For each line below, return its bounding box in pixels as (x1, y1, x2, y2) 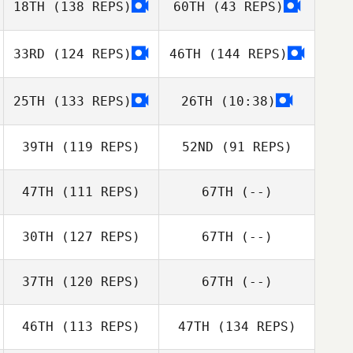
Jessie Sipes (75, 205, 140, 218)
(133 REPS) (45, 93, 132, 109)
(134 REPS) (209, 319, 296, 334)
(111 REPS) (54, 184, 140, 199)
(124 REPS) (45, 46, 132, 61)
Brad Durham (74, 250, 141, 263)
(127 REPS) (54, 229, 140, 244)
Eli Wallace (80, 326, 135, 340)
